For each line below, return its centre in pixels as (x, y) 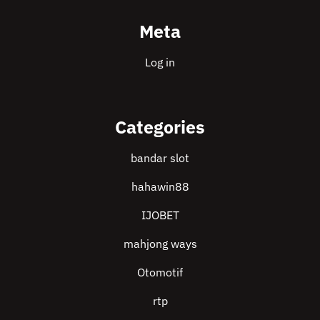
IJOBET (160, 215)
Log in (160, 62)
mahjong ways (160, 244)
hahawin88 (160, 186)
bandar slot (160, 158)
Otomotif (160, 272)
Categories (160, 127)
